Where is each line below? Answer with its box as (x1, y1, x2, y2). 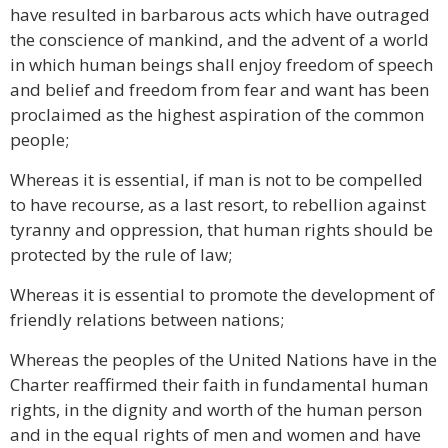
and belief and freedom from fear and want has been (10, 78, 429, 101)
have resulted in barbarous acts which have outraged (10, 3, 430, 26)
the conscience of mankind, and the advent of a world (10, 28, 429, 51)
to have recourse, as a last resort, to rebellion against (10, 193, 426, 216)
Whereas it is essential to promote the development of (10, 283, 435, 306)
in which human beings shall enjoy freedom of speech (10, 53, 433, 76)
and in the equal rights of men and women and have (10, 423, 421, 446)
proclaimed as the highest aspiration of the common (10, 103, 424, 126)
